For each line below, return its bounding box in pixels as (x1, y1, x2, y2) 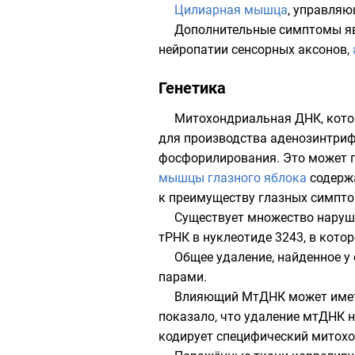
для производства (158, 131, 270, 146)
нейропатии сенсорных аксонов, (158, 42, 353, 57)
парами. (158, 269, 207, 284)
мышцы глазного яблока (158, 170, 307, 185)
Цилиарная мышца (174, 2, 288, 17)
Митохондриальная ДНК (174, 111, 321, 126)
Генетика (158, 78, 226, 97)
